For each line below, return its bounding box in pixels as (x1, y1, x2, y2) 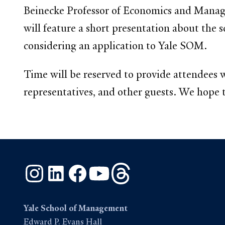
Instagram (45, 162, 84, 174)
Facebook (88, 162, 127, 174)
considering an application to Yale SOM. (24, 39, 207, 53)
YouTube (110, 162, 144, 174)
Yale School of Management (24, 202, 128, 213)
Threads (132, 162, 163, 174)
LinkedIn (67, 162, 100, 174)
